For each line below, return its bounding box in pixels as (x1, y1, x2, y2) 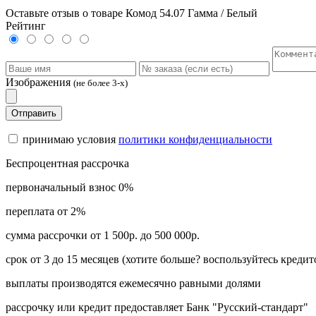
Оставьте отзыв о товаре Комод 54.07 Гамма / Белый (6, 6, 257, 19)
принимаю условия (20, 133, 119, 145)
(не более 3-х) (73, 77, 128, 88)
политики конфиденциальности (119, 133, 272, 145)
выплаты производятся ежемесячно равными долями (6, 276, 261, 289)
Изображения (6, 75, 71, 88)
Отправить (11, 107, 56, 119)
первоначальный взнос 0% (6, 181, 133, 193)
